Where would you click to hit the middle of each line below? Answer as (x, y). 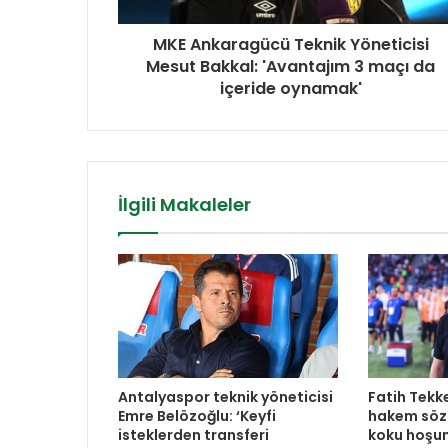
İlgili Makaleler (184, 205)
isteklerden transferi (193, 435)
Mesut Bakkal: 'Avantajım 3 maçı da (290, 67)
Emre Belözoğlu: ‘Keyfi (197, 416)
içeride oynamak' (290, 89)
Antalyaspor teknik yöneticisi (225, 397)
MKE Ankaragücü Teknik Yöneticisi (290, 45)
